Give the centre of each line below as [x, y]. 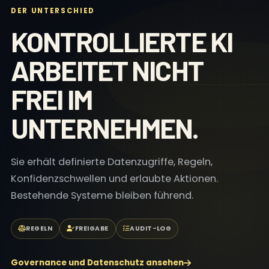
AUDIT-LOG [151, 228]
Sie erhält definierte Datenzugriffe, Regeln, [112, 162]
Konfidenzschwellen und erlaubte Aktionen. [114, 179]
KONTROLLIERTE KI [122, 41]
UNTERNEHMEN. [105, 127]
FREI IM [51, 98]
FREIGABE [92, 228]
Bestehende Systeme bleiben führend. [102, 195]
